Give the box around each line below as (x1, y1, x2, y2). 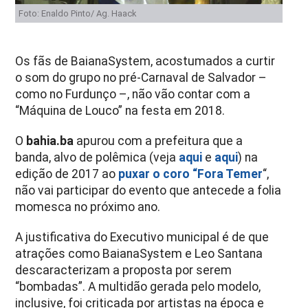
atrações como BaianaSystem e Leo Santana (15, 246, 263, 261)
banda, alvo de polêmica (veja (15, 150, 179, 164)
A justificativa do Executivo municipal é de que (15, 230, 269, 244)
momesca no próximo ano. (15, 199, 161, 214)
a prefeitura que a (145, 133, 243, 148)
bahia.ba (26, 133, 77, 148)
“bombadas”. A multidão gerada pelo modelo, (15, 279, 261, 294)
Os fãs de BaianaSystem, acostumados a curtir (15, 54, 276, 68)
